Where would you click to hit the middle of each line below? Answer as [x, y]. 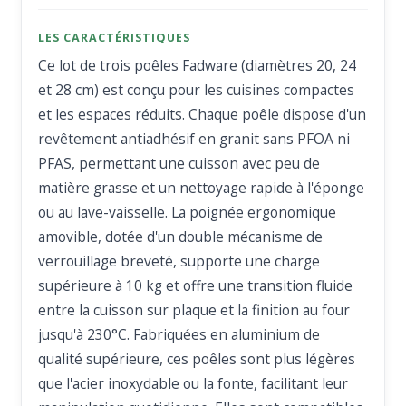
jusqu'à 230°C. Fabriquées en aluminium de [179, 335]
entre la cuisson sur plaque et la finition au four [194, 310]
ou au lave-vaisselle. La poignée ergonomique [188, 213]
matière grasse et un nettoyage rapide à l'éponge [202, 188]
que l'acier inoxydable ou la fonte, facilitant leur [193, 384]
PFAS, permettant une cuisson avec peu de [179, 164]
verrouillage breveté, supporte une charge [179, 261]
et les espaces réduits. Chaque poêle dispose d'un [203, 115]
